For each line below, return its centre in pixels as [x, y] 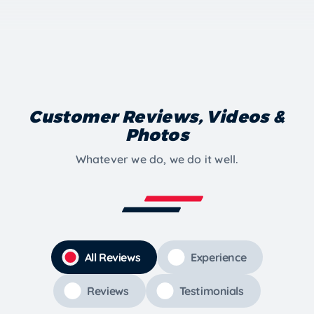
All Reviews [112, 257]
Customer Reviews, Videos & [157, 116]
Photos [157, 134]
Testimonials [211, 291]
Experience [219, 257]
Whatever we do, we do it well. [157, 159]
